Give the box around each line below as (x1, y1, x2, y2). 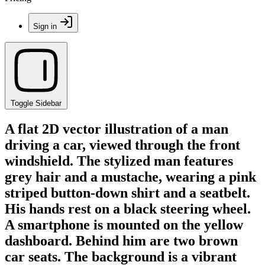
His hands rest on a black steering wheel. (5, 201, 251, 216)
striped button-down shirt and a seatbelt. (5, 185, 250, 201)
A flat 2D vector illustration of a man (5, 121, 228, 137)
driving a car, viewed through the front (5, 137, 240, 153)
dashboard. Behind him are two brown (5, 232, 238, 248)
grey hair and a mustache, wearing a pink (5, 169, 256, 185)
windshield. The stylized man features (5, 153, 233, 169)
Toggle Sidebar (11, 99, 62, 108)
